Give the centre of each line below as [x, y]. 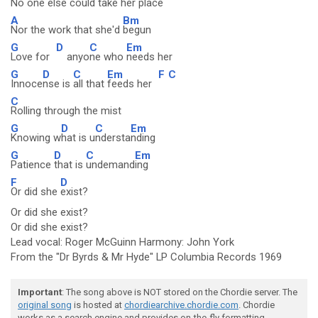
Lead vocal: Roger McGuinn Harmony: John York [122, 242]
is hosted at [98, 305]
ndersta [113, 138]
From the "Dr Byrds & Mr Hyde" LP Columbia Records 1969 [146, 257]
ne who [108, 57]
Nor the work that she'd [67, 30]
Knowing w [36, 138]
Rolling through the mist [66, 111]
